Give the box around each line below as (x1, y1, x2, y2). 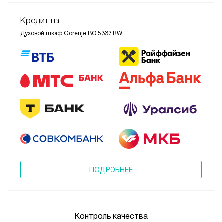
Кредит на (20, 16, 59, 26)
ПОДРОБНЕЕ (89, 166, 133, 174)
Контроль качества (74, 211, 148, 220)
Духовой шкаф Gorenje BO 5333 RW (20, 30, 122, 37)
